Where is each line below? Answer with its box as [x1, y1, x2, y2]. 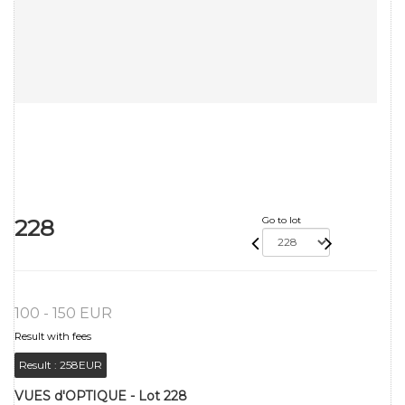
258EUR [60, 357, 102, 372]
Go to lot [261, 213, 301, 226]
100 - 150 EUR [14, 304, 112, 322]
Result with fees [14, 329, 91, 343]
